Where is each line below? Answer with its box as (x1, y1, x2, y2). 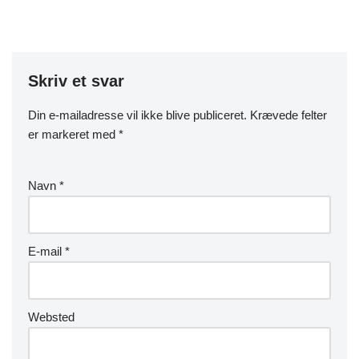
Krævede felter (250, 107, 327, 122)
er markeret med (28, 127, 119, 141)
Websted (28, 309, 75, 324)
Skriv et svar (28, 71, 124, 90)
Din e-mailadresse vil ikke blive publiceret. (28, 107, 247, 122)
